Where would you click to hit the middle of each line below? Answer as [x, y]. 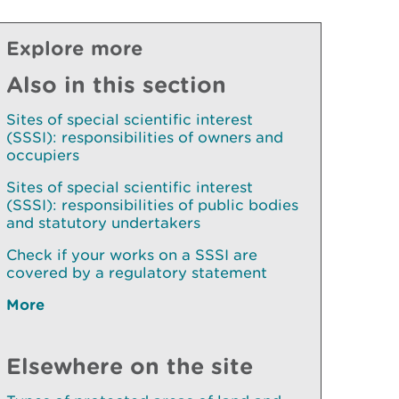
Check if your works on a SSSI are [132, 255]
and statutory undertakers [103, 223]
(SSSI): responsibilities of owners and [145, 137]
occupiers [43, 155]
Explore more [75, 48]
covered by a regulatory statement [137, 273]
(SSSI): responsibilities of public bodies [152, 205]
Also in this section [116, 84]
